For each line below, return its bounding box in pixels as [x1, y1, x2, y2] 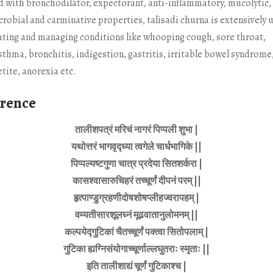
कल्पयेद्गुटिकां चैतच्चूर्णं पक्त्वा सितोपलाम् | [65, 225, 208, 239]
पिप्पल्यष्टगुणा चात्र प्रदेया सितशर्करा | [71, 157, 202, 171]
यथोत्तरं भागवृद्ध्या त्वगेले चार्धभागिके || [71, 140, 202, 154]
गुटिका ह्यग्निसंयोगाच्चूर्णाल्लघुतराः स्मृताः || [63, 242, 210, 256]
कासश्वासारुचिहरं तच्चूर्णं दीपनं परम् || [72, 174, 201, 188]
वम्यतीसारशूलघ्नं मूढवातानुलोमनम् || [75, 208, 198, 222]
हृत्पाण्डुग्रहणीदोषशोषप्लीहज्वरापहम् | [74, 191, 199, 205]
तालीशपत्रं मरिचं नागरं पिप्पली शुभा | [75, 122, 198, 136]
